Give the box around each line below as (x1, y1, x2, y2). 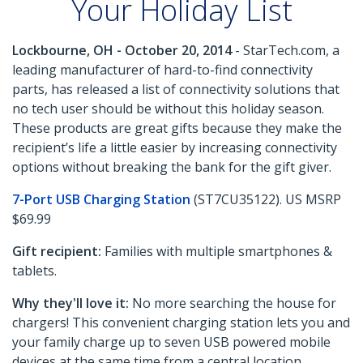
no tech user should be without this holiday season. (12, 100, 324, 118)
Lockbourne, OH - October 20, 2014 (12, 41, 232, 60)
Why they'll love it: (12, 294, 129, 313)
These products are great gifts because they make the (12, 119, 342, 138)
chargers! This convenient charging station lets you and (12, 314, 350, 332)
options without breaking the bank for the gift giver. (12, 158, 331, 177)
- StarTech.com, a (232, 41, 340, 60)
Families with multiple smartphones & (101, 242, 332, 261)
